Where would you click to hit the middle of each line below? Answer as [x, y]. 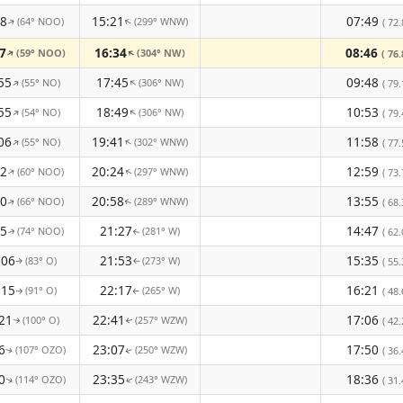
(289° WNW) [161, 201]
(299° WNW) [161, 21]
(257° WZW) [161, 320]
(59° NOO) [40, 53]
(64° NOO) [40, 21]
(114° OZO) [40, 379]
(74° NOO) [40, 231]
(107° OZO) [40, 349]
